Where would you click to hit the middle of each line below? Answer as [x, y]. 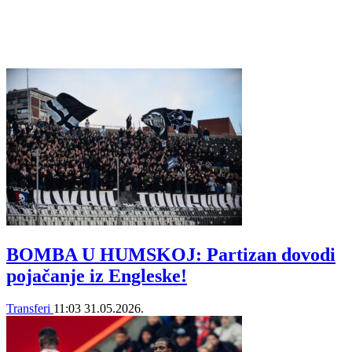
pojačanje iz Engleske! [97, 275]
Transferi [30, 309]
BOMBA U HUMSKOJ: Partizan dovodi [171, 254]
